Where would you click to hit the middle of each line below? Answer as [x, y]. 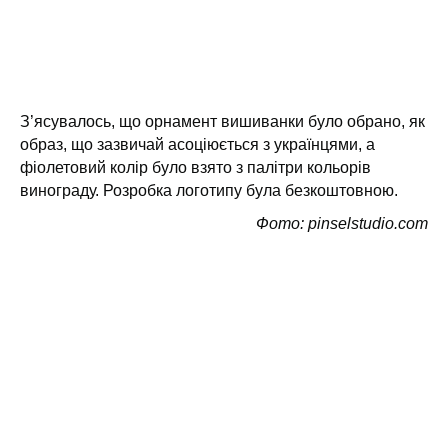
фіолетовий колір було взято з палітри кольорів [195, 167]
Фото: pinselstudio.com [342, 223]
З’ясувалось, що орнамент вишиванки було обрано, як [222, 121]
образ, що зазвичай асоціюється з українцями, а [197, 144]
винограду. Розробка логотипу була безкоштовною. [209, 190]
